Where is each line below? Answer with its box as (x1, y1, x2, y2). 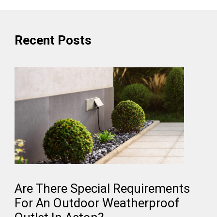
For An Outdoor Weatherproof (15, 194, 180, 213)
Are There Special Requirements (15, 180, 190, 199)
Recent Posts (15, 31, 92, 50)
